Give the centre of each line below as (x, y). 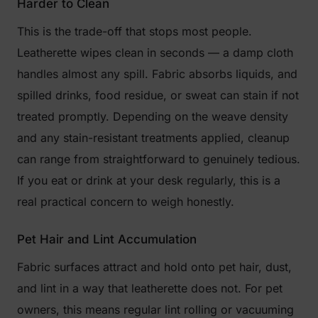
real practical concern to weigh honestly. (126, 202)
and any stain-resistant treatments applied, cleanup (153, 138)
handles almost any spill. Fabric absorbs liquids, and (157, 74)
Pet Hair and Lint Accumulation (107, 239)
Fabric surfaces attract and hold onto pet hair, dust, (154, 267)
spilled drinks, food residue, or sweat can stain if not (158, 95)
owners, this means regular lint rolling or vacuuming (155, 309)
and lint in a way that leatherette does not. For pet (150, 288)
